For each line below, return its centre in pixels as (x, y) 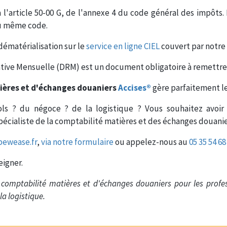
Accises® (135, 88)
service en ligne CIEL (123, 46)
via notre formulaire (77, 142)
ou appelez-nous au (151, 142)
